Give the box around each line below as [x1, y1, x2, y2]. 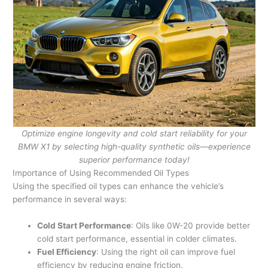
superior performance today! [78, 155, 190, 165]
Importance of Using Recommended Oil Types [13, 168, 190, 178]
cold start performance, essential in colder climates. [37, 234, 237, 244]
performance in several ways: [13, 194, 127, 205]
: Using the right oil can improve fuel [96, 247, 236, 257]
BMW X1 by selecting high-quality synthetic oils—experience [17, 142, 251, 152]
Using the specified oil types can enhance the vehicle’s [13, 181, 224, 191]
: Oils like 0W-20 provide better [131, 221, 251, 231]
